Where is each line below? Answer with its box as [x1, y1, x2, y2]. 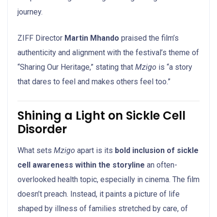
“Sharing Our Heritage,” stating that [17, 62, 135, 72]
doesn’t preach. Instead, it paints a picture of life [17, 189, 180, 199]
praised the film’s [119, 33, 179, 43]
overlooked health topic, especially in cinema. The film [17, 174, 200, 184]
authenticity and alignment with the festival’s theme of [17, 47, 199, 57]
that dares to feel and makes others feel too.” [17, 77, 170, 86]
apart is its [75, 145, 115, 155]
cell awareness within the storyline [17, 160, 147, 170]
